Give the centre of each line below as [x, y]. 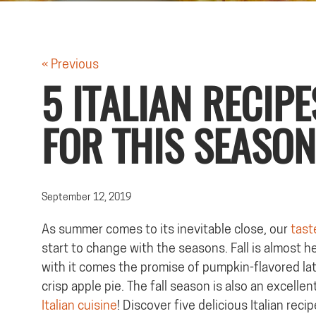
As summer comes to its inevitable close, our [166, 229]
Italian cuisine [79, 305]
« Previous [70, 64]
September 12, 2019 [86, 196]
